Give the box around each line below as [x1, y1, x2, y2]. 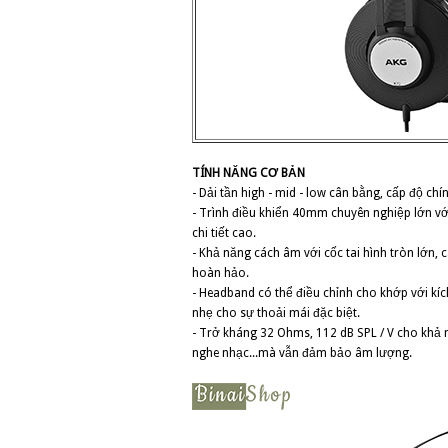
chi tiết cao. [192, 226, 256, 240]
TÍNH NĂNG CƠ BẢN [192, 166, 305, 180]
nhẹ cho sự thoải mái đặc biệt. [192, 306, 360, 320]
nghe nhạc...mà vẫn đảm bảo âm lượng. [192, 346, 412, 360]
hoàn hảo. [192, 266, 249, 280]
